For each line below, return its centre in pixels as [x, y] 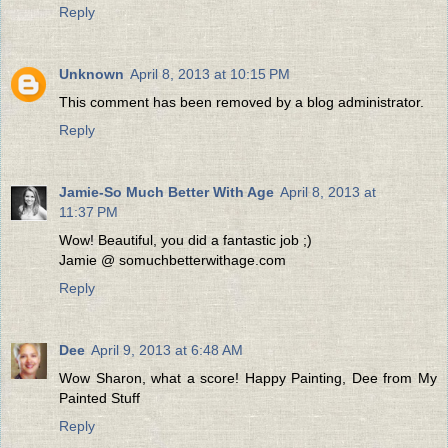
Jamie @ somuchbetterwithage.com [172, 260]
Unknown [91, 74]
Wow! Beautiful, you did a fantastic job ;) [185, 240]
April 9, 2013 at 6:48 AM [167, 350]
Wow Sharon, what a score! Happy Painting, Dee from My [248, 378]
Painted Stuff [99, 398]
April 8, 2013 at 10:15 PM [210, 74]
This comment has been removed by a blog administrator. [241, 102]
